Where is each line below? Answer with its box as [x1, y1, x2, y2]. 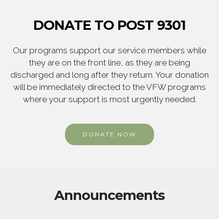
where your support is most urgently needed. [22, 94, 197, 104]
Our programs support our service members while [13, 45, 206, 55]
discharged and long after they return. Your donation [10, 69, 209, 80]
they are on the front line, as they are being [29, 57, 190, 67]
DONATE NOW [83, 130, 136, 138]
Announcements [54, 187, 165, 203]
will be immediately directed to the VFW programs [13, 82, 206, 92]
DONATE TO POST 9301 [33, 17, 186, 33]
